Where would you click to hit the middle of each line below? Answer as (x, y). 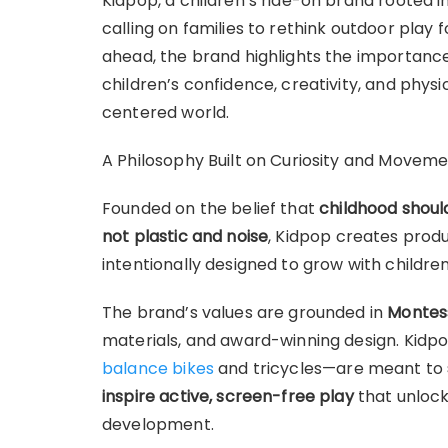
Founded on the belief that (211, 208)
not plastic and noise (185, 236)
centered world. (166, 112)
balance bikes (158, 368)
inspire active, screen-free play (228, 396)
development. (158, 424)
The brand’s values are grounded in (245, 312)
